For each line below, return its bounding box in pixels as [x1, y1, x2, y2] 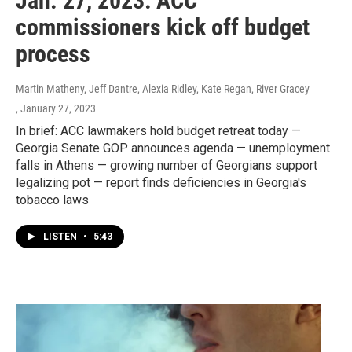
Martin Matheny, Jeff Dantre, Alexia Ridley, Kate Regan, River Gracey [16, 82, 310, 96]
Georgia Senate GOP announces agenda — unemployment [16, 141, 330, 156]
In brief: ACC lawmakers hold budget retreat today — [16, 123, 301, 139]
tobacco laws [16, 192, 89, 208]
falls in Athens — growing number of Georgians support [16, 158, 317, 174]
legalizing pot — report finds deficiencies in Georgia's [16, 175, 306, 191]
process [16, 40, 90, 68]
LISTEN [43, 231, 79, 243]
